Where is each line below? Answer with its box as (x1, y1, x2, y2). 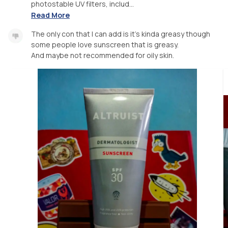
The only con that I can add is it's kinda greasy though (31, 29, 210, 39)
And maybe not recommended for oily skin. (31, 50, 174, 61)
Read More (31, 10, 70, 20)
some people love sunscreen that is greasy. (31, 40, 179, 50)
